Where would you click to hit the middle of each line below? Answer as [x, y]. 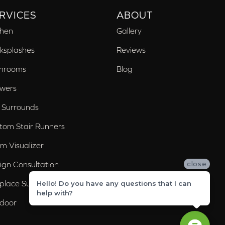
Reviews [131, 49]
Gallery [129, 30]
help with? [55, 193]
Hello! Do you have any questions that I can [114, 183]
